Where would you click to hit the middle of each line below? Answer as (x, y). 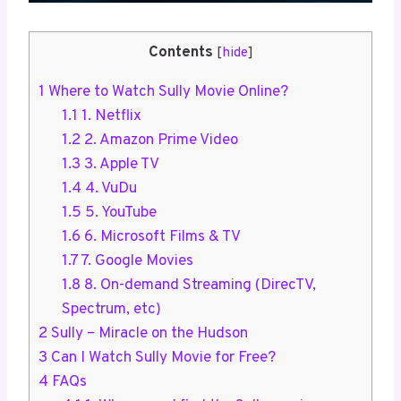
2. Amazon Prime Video (159, 140)
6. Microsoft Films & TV (160, 237)
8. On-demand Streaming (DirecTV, (198, 285)
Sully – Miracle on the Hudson (148, 333)
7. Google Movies (135, 261)
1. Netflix (109, 116)
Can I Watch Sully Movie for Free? (162, 358)
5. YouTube (119, 213)
